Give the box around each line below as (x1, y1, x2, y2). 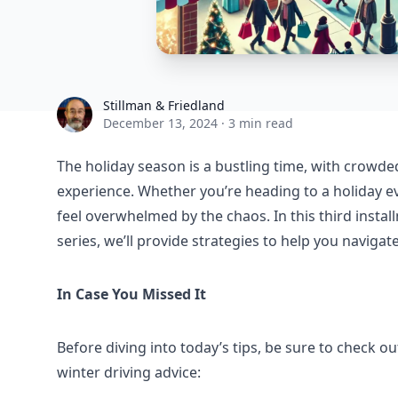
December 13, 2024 (103, 115, 218, 131)
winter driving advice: (57, 362, 201, 382)
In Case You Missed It (57, 284, 206, 304)
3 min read (228, 115, 293, 131)
